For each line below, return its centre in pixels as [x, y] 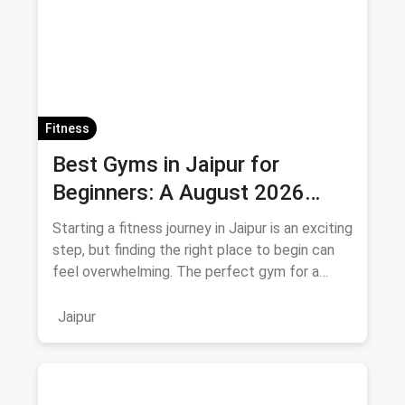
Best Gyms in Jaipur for [166, 164]
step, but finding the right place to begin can [193, 250]
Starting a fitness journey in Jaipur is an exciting [202, 228]
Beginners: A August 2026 [179, 192]
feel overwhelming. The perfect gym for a [186, 271]
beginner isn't [94, 293]
